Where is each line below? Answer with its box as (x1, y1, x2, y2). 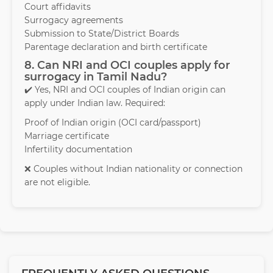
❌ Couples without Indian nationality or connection (24, 163, 243, 175)
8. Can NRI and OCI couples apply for (24, 58, 230, 73)
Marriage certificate (24, 130, 109, 142)
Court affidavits (24, 1, 91, 13)
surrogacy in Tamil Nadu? (24, 70, 167, 84)
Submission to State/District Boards (24, 28, 179, 40)
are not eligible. (24, 177, 90, 188)
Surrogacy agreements (24, 15, 123, 26)
